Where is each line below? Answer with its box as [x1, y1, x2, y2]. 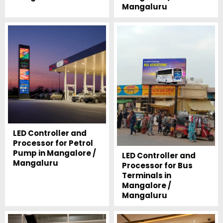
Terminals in [121, 170, 171, 181]
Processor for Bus [121, 160, 193, 171]
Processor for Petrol [12, 138, 93, 148]
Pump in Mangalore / [12, 148, 96, 158]
